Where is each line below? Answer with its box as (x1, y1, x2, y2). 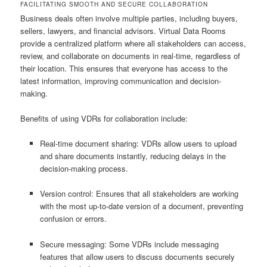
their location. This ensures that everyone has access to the (20, 63, 228, 74)
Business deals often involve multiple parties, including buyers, (20, 13, 238, 24)
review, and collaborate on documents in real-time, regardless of (20, 50, 241, 62)
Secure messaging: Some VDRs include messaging (39, 238, 219, 250)
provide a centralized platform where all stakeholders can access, (20, 38, 247, 49)
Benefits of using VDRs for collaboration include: (20, 113, 188, 125)
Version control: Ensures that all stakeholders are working (39, 188, 238, 200)
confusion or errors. (39, 213, 107, 225)
